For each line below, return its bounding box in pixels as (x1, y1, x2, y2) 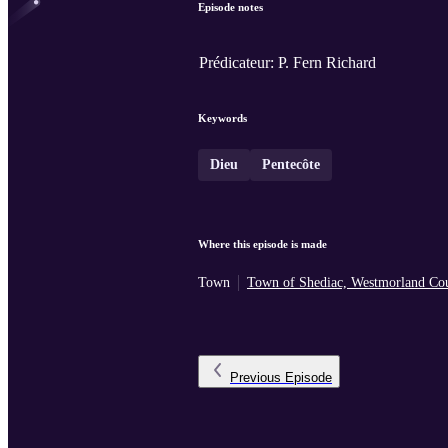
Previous (230, 370, 281, 386)
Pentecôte (262, 157, 320, 173)
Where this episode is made (198, 238, 327, 251)
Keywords (198, 112, 247, 125)
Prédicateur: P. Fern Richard (199, 54, 376, 72)
